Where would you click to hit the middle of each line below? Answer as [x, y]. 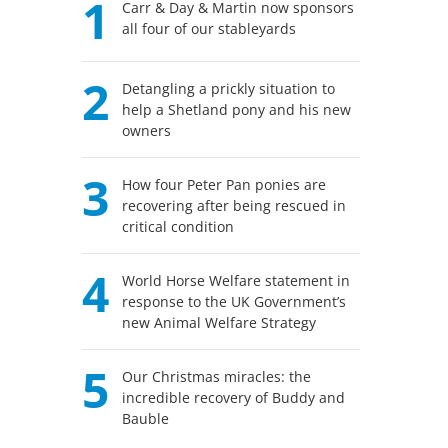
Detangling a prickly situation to [229, 88]
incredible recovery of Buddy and [234, 397]
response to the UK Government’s [234, 301]
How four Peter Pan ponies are [224, 184]
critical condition [178, 226]
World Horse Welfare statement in [236, 280]
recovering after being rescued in [234, 205]
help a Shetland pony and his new [237, 109]
